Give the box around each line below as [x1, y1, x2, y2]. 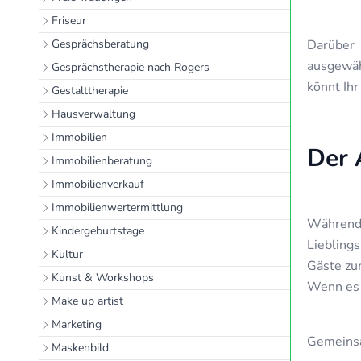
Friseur [52, 13, 86, 28]
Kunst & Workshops [52, 270, 154, 285]
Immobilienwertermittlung [52, 200, 183, 215]
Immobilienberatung [52, 153, 152, 168]
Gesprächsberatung [52, 36, 149, 52]
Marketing [52, 317, 102, 332]
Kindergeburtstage [52, 223, 144, 239]
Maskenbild [52, 340, 109, 355]
